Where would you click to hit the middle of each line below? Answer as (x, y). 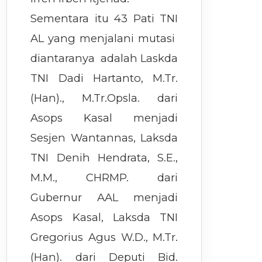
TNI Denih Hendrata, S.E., (104, 158)
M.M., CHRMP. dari (104, 177)
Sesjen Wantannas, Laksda (104, 138)
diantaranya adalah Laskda (104, 58)
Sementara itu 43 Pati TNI (104, 18)
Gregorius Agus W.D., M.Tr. (104, 237)
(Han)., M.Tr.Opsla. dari (104, 98)
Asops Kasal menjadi (104, 118)
